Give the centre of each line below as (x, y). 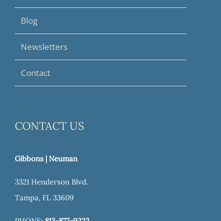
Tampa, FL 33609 (44, 198)
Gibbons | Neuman (46, 159)
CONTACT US (49, 126)
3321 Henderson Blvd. (52, 182)
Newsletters (44, 47)
